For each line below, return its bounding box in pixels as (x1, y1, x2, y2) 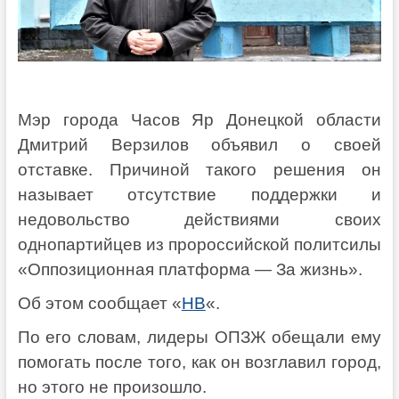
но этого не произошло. (17, 378, 207, 397)
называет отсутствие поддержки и (17, 185, 382, 205)
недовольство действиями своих (17, 210, 382, 230)
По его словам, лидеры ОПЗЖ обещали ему (17, 328, 382, 347)
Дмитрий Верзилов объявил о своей (17, 135, 382, 155)
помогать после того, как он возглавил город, (17, 353, 382, 372)
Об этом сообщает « (17, 294, 182, 313)
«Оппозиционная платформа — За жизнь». (17, 260, 362, 280)
